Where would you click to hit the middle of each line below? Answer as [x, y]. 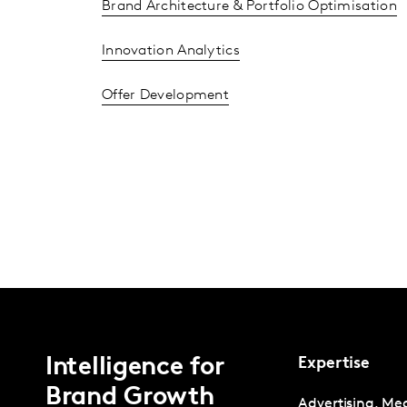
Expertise [334, 363]
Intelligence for [135, 367]
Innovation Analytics [170, 50]
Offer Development [165, 95]
